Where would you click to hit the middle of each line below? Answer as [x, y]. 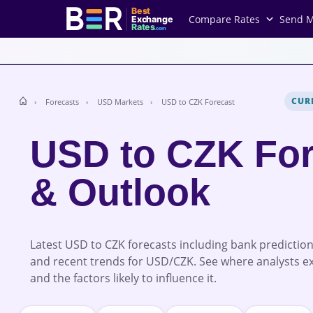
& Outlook [120, 192]
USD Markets [120, 101]
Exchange [152, 19]
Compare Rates [224, 19]
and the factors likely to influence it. [123, 278]
